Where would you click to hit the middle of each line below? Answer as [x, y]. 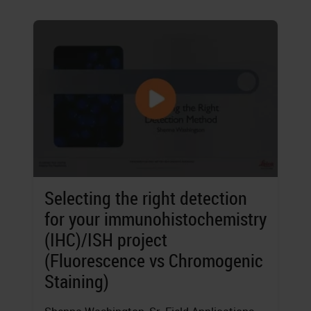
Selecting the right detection [146, 199]
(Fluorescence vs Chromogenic [154, 261]
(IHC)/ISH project [106, 240]
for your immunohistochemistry [155, 219]
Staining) [77, 282]
